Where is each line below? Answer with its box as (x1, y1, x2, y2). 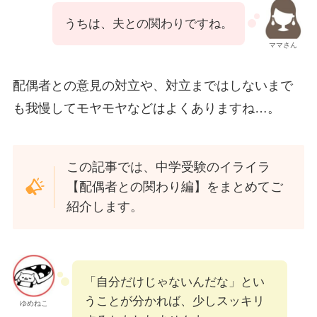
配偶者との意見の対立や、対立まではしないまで (12, 78, 293, 93)
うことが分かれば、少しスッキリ (83, 294, 265, 309)
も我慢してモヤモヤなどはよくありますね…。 (12, 100, 280, 115)
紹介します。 (67, 200, 144, 214)
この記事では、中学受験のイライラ (67, 160, 271, 175)
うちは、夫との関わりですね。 (64, 16, 234, 30)
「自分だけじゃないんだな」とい (83, 275, 265, 289)
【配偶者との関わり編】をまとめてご (67, 180, 284, 195)
